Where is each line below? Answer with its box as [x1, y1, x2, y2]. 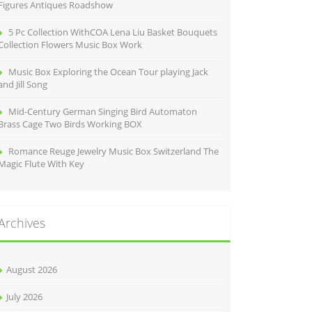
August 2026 [6, 263, 57, 276]
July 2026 [6, 290, 42, 303]
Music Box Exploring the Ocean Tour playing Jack [8, 65, 208, 78]
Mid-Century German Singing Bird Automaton [8, 105, 197, 118]
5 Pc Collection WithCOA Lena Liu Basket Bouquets [8, 26, 217, 38]
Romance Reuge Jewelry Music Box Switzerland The [8, 145, 219, 157]
